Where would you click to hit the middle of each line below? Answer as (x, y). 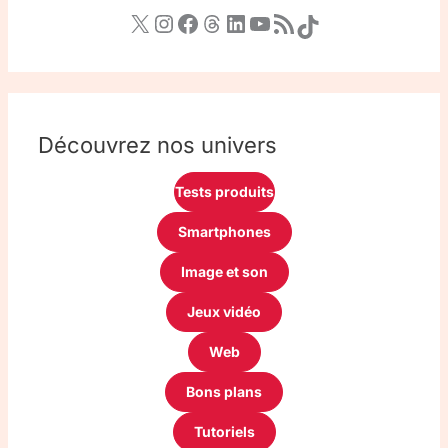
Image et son (224, 272)
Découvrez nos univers (157, 145)
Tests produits (224, 192)
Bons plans (224, 392)
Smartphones (224, 232)
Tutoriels (224, 432)
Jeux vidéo (224, 312)
